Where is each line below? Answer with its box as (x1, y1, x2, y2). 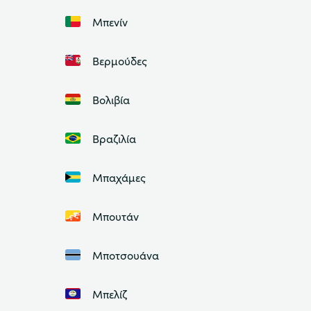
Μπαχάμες (92, 169, 146, 185)
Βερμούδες (92, 53, 147, 69)
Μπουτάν (92, 208, 139, 224)
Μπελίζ (92, 286, 127, 302)
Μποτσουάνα (92, 247, 159, 263)
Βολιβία (92, 92, 130, 108)
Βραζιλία (92, 131, 136, 146)
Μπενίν (92, 14, 128, 30)
